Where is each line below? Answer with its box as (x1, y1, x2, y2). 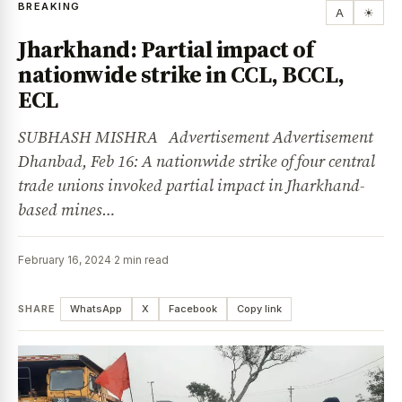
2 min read (114, 252, 169, 267)
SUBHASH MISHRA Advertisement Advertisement (18, 125, 373, 148)
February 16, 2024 (18, 252, 111, 267)
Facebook (168, 301, 217, 315)
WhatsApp (69, 301, 122, 315)
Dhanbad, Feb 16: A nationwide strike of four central (18, 149, 375, 172)
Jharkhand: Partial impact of (18, 32, 313, 66)
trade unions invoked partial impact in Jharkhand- (18, 173, 365, 197)
